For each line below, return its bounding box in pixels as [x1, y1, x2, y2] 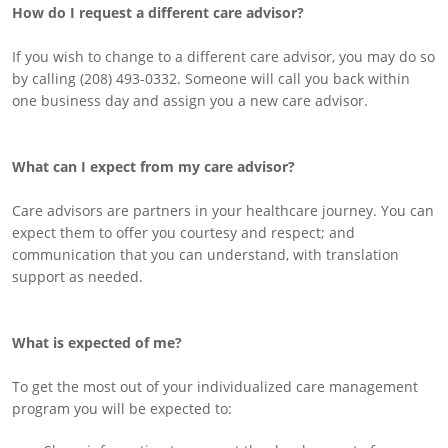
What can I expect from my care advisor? [12, 157, 295, 176]
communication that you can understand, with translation [12, 245, 399, 264]
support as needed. [12, 267, 143, 286]
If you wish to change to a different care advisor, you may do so [12, 47, 435, 66]
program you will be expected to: [12, 399, 232, 418]
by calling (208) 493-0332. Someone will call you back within [12, 69, 410, 88]
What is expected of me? [12, 333, 182, 352]
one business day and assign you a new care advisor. [12, 91, 368, 110]
